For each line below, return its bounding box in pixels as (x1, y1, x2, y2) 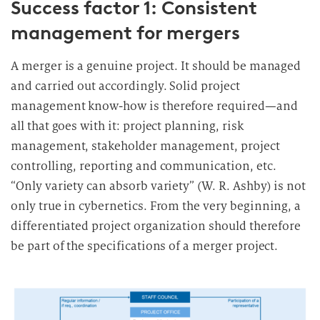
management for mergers (11, 21, 240, 44)
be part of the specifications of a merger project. (11, 239, 279, 254)
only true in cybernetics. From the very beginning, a (11, 199, 301, 214)
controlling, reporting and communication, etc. (11, 159, 276, 174)
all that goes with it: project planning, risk (11, 119, 244, 134)
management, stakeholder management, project (11, 139, 280, 154)
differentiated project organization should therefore (11, 219, 301, 234)
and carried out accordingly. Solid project (11, 79, 240, 94)
